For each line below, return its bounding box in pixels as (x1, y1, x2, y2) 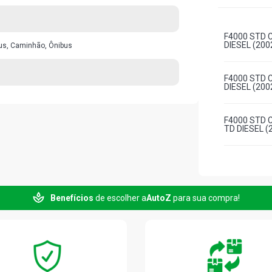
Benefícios (50, 193, 93, 203)
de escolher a (93, 193, 146, 203)
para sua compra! (171, 193, 240, 203)
